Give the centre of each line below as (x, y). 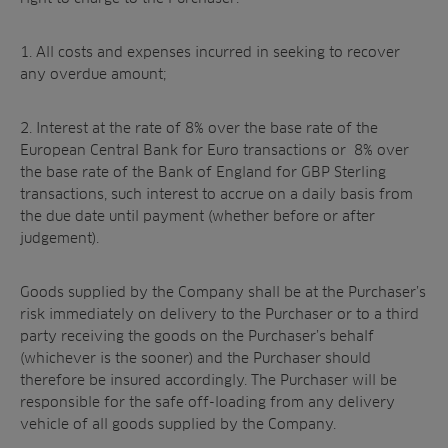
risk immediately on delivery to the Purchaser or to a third (219, 313)
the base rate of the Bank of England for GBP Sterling (203, 171)
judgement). (59, 237)
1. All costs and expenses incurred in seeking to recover (210, 51)
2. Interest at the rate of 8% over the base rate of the (199, 127)
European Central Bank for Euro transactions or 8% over (214, 149)
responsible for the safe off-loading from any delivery (207, 401)
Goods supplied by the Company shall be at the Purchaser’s (223, 291)
